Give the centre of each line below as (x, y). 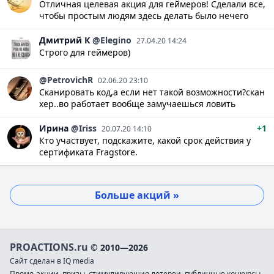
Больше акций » (137, 195)
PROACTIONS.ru (49, 247)
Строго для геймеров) (85, 52)
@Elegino (112, 40)
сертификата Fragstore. (88, 152)
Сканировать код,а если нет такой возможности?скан (152, 92)
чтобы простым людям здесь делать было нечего (144, 15)
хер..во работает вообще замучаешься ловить (137, 103)
